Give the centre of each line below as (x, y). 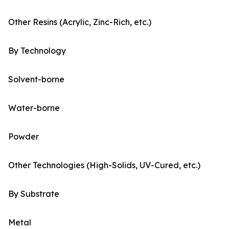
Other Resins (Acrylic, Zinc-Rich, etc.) (80, 22)
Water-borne (34, 108)
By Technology (37, 51)
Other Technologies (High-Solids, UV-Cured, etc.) (104, 165)
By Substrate (34, 194)
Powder (24, 137)
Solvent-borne (36, 79)
